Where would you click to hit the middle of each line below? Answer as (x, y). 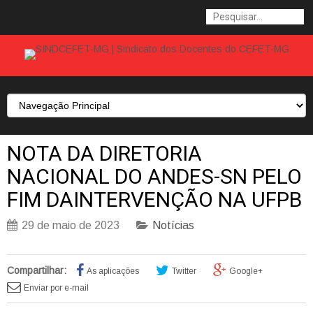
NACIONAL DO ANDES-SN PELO (154, 176)
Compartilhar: (37, 270)
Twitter (184, 271)
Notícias (173, 225)
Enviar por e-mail (56, 288)
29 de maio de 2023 (71, 225)
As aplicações (113, 271)
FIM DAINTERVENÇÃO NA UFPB (154, 199)
